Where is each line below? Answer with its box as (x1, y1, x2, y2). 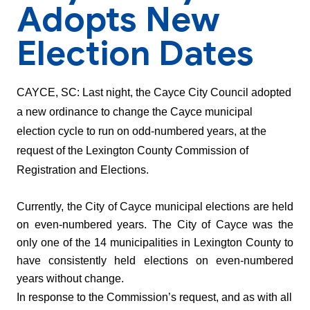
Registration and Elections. (17, 164, 152, 176)
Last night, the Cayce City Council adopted (82, 86, 291, 99)
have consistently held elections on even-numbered (17, 255, 293, 267)
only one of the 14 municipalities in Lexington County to (17, 237, 293, 249)
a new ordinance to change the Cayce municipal (17, 106, 253, 118)
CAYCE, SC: (17, 86, 82, 99)
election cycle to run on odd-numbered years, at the (17, 125, 266, 138)
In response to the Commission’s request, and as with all (17, 291, 292, 304)
